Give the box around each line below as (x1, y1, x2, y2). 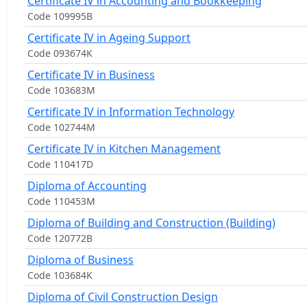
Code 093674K (27, 47, 93, 60)
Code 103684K (27, 269, 93, 282)
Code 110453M (27, 195, 95, 208)
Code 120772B (27, 232, 93, 245)
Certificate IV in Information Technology (27, 104, 234, 119)
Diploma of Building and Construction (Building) (27, 215, 275, 230)
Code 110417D (27, 158, 93, 171)
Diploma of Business (27, 252, 134, 267)
